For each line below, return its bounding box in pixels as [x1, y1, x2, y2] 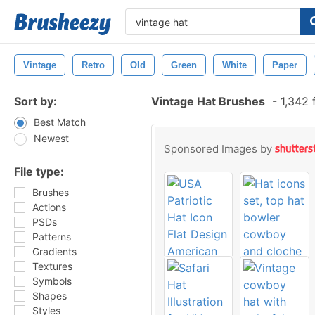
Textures [32, 260, 72, 272]
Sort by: [14, 94, 57, 108]
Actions [32, 201, 66, 213]
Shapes [32, 290, 67, 302]
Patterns [32, 231, 71, 243]
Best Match [34, 116, 86, 128]
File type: [14, 165, 64, 179]
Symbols [32, 275, 72, 287]
